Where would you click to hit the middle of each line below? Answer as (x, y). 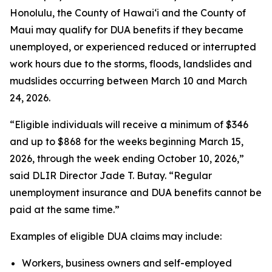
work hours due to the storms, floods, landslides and (131, 64)
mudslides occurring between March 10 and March (128, 81)
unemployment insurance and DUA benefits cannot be (136, 192)
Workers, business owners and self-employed (127, 263)
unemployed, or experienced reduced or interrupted (133, 47)
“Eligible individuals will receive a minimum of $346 (129, 124)
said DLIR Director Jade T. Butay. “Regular (111, 175)
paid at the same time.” (65, 209)
